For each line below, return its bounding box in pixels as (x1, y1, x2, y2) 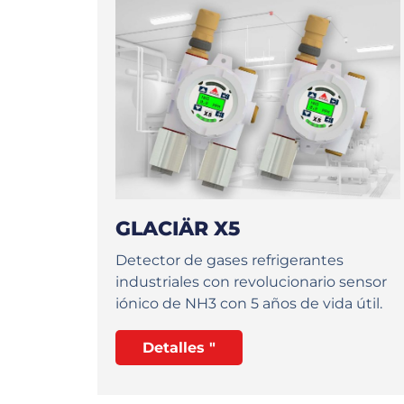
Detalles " (142, 339, 216, 357)
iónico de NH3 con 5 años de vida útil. (115, 295, 382, 313)
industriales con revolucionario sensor (115, 273, 387, 291)
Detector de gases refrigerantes (115, 252, 344, 270)
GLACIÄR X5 (115, 216, 240, 242)
